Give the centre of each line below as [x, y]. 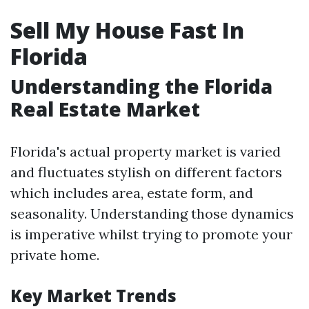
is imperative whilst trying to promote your [151, 234]
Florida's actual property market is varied [146, 151]
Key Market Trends [93, 296]
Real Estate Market [105, 109]
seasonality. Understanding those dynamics [152, 213]
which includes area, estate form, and [132, 193]
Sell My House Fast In [127, 30]
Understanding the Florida [141, 86]
